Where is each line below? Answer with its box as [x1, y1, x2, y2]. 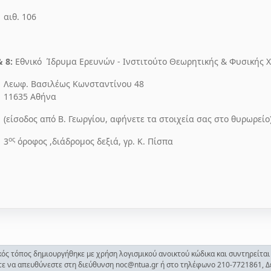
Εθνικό [15, 56, 44, 67]
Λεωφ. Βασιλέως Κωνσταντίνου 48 [3, 78, 144, 90]
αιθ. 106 [3, 11, 36, 22]
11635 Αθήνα [3, 91, 56, 102]
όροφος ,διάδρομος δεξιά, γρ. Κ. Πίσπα [15, 135, 173, 147]
